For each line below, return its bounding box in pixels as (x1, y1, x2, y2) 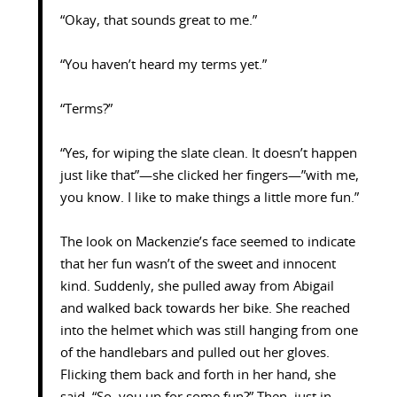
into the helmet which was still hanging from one (59, 324, 358, 339)
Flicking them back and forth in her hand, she (59, 369, 336, 383)
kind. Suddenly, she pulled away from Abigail (59, 280, 334, 294)
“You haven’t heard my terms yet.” (59, 58, 267, 73)
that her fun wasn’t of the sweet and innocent (59, 258, 336, 272)
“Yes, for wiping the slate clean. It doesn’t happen (59, 147, 357, 161)
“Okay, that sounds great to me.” (59, 14, 257, 28)
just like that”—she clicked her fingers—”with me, (59, 169, 359, 183)
